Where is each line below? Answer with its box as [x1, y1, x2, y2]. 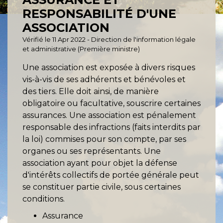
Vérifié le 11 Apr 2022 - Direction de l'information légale [22, 35, 196, 44]
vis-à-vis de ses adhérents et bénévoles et [22, 75, 186, 85]
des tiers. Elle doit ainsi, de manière [22, 87, 159, 97]
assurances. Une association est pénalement [22, 111, 196, 120]
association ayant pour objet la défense [22, 158, 177, 168]
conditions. [22, 194, 65, 204]
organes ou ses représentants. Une [22, 146, 161, 156]
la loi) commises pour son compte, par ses [22, 134, 186, 144]
